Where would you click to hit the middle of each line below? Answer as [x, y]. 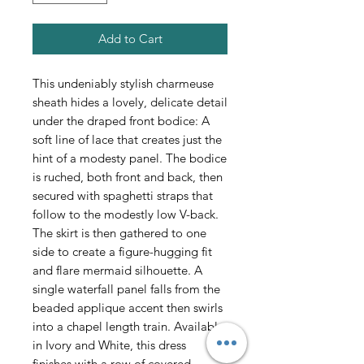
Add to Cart [130, 38]
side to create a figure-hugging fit [122, 251]
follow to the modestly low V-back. [126, 214]
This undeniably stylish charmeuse [123, 83]
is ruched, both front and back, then [128, 176]
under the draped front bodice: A [121, 120]
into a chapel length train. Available [128, 326]
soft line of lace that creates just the [127, 139]
